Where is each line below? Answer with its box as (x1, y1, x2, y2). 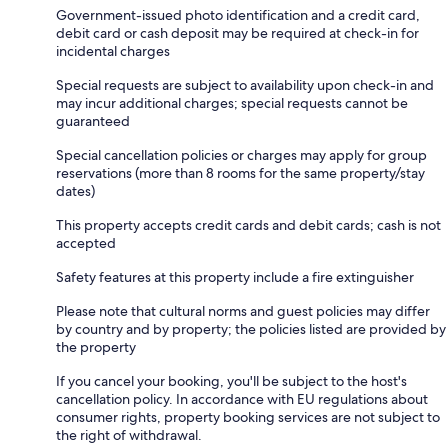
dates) (56, 181, 95, 200)
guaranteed (56, 111, 130, 130)
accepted (56, 233, 116, 252)
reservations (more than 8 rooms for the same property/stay (56, 163, 425, 182)
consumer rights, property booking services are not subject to (56, 407, 440, 426)
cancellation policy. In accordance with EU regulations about (56, 389, 428, 408)
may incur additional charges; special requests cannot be (56, 93, 408, 112)
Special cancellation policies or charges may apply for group (56, 145, 427, 164)
